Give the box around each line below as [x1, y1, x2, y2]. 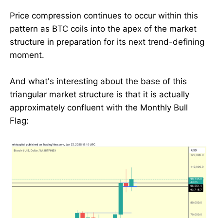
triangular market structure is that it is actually [10, 90, 189, 99]
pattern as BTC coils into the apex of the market [10, 23, 197, 34]
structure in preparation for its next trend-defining [10, 36, 204, 47]
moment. [10, 50, 44, 60]
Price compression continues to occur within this [10, 10, 198, 20]
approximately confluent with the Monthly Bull [10, 103, 188, 112]
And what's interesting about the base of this [10, 76, 187, 86]
